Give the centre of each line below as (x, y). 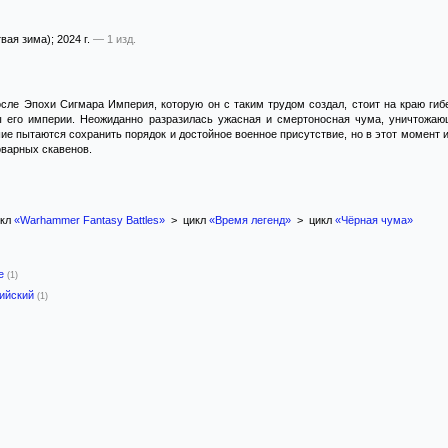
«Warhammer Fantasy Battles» (89, 220)
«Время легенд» (249, 220)
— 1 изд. (114, 39)
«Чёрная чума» (373, 220)
